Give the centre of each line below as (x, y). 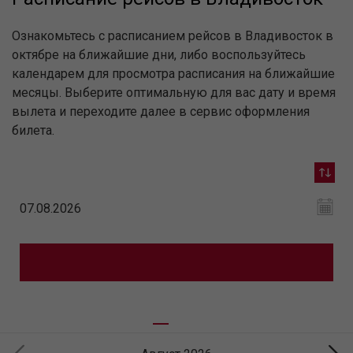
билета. (33, 130)
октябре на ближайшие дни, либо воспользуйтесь (159, 55)
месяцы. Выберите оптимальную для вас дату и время (174, 93)
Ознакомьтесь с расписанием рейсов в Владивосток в (173, 36)
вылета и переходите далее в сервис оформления (161, 111)
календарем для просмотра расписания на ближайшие (173, 74)
